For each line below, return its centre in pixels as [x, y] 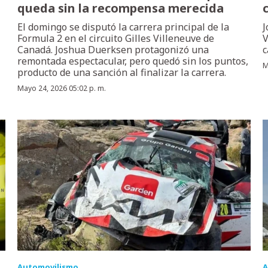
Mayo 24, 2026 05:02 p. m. [62, 89]
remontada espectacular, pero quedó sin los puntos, [133, 61]
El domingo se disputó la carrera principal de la [124, 27]
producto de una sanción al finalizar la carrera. [122, 73]
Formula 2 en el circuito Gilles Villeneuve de [116, 39]
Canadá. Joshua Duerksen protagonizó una [113, 50]
